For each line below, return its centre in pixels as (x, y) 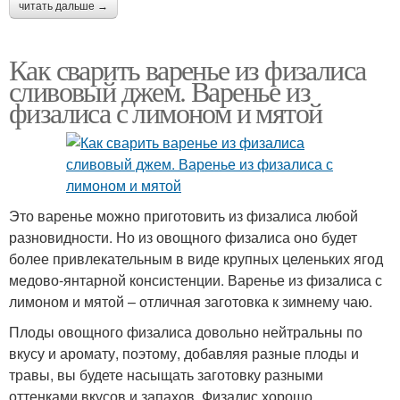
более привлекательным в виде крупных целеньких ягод (196, 259)
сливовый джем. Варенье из (159, 91)
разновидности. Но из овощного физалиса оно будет (183, 237)
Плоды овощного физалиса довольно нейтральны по (186, 332)
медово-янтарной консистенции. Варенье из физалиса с (196, 280)
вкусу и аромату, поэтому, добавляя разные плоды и (184, 354)
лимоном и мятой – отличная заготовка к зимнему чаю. (191, 302)
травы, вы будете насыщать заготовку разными (166, 375)
